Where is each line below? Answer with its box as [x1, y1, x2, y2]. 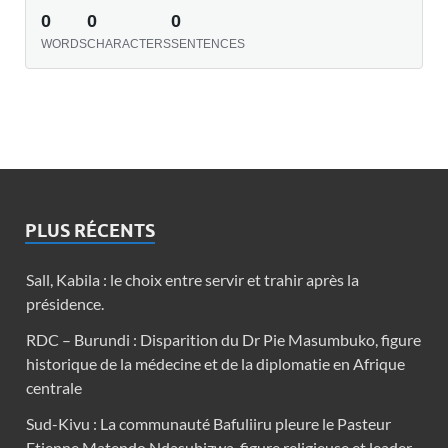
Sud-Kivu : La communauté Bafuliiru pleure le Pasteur [26, 414, 391, 434]
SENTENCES [171, 37, 245, 52]
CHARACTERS [87, 37, 171, 52]
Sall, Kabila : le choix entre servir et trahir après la [26, 270, 359, 290]
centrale [26, 378, 82, 398]
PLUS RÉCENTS [25, 220, 155, 242]
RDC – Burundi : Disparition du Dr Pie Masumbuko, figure [26, 330, 421, 350]
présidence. [26, 294, 104, 314]
